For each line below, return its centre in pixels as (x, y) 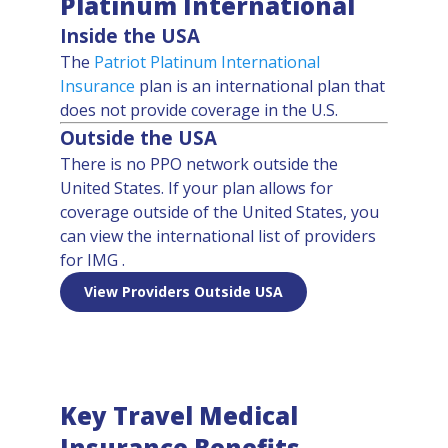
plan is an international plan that (260, 86)
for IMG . (92, 260)
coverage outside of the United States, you (219, 212)
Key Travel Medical (179, 415)
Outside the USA (138, 137)
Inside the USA (130, 35)
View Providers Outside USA (183, 291)
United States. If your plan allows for (196, 188)
